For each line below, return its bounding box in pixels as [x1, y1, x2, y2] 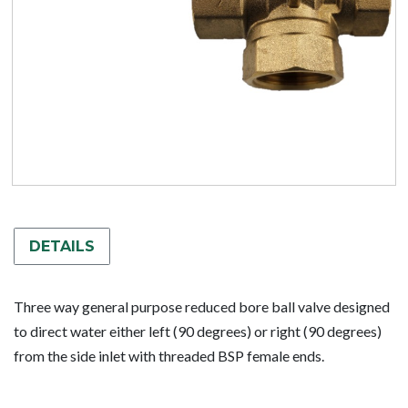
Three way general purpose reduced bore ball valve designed [14, 297, 390, 315]
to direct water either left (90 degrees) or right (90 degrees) [14, 321, 382, 340]
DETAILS [29, 237, 95, 255]
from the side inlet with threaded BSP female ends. [14, 346, 324, 364]
